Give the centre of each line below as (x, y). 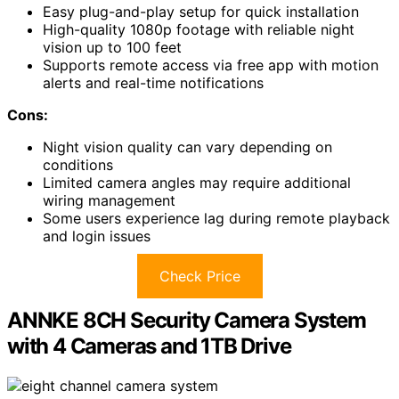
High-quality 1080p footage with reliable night (199, 29)
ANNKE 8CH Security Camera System (187, 320)
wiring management (109, 200)
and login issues (97, 236)
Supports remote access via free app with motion (211, 65)
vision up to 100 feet (112, 47)
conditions (78, 164)
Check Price (199, 276)
